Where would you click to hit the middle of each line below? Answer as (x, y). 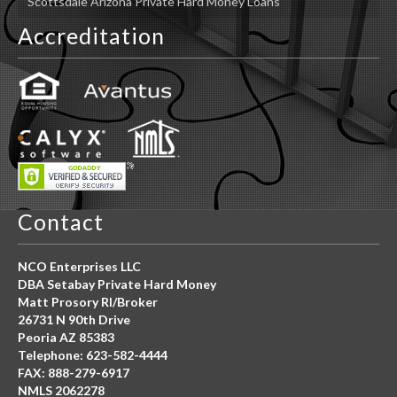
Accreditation (91, 35)
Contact (61, 221)
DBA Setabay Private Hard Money (117, 284)
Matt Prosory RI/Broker (88, 301)
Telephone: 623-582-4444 (93, 354)
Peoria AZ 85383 (66, 337)
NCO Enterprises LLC (79, 266)
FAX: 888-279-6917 (74, 372)
